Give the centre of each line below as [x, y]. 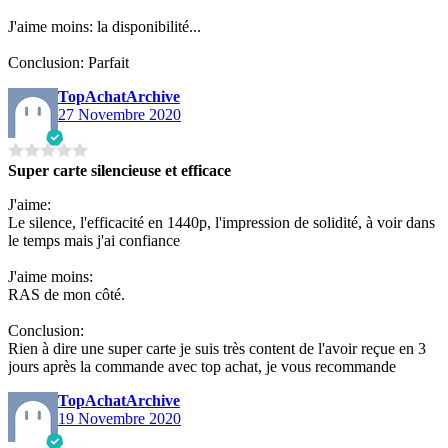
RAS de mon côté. [66, 294]
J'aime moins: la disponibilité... [104, 26]
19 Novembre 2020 [119, 418]
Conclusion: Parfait [68, 62]
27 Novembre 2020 [119, 114]
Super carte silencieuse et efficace [119, 170]
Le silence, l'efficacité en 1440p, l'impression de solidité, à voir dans [221, 222]
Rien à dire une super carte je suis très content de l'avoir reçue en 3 [217, 348]
